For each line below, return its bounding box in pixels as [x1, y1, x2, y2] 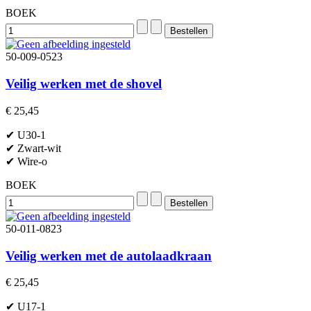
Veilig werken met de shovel [6, 76, 162, 92]
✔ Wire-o [6, 155, 47, 167]
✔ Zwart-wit [6, 142, 61, 154]
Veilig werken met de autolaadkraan [6, 248, 212, 263]
